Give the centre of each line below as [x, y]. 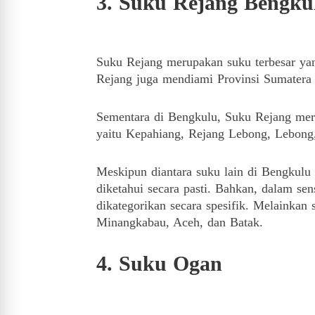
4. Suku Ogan [159, 263]
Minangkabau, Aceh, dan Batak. [180, 222]
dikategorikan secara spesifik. [175, 205]
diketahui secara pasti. [156, 188]
